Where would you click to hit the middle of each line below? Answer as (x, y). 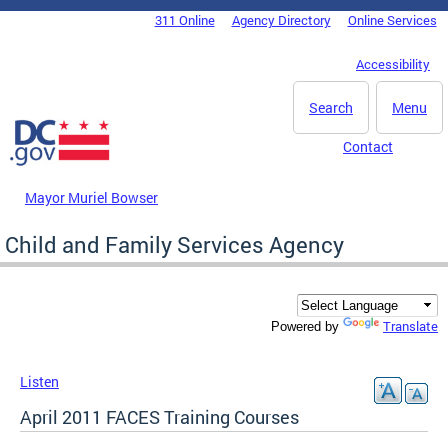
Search (331, 107)
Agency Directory (281, 20)
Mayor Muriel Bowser (91, 197)
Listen (39, 382)
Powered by (307, 327)
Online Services (392, 20)
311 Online (184, 20)
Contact (368, 146)
